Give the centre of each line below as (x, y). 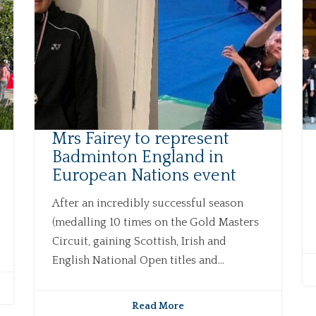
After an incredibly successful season (147, 203)
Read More (158, 306)
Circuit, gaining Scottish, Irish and (139, 242)
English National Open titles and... (138, 261)
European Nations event (144, 176)
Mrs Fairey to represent (140, 139)
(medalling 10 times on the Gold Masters (155, 223)
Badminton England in (138, 158)
